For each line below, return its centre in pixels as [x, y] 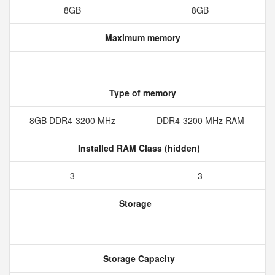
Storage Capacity [137, 258]
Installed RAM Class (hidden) [137, 148]
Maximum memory [141, 37]
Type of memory [141, 93]
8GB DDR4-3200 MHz [73, 120]
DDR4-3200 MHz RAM [201, 120]
